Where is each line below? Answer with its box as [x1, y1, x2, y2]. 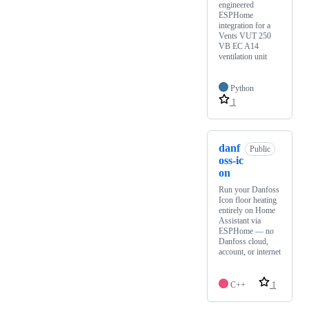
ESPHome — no [219, 226, 274, 237]
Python [230, 83, 254, 94]
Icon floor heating [219, 195, 277, 206]
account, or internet [219, 247, 281, 257]
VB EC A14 [219, 41, 259, 52]
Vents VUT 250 [219, 31, 271, 41]
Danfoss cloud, [219, 237, 268, 247]
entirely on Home [219, 206, 275, 216]
